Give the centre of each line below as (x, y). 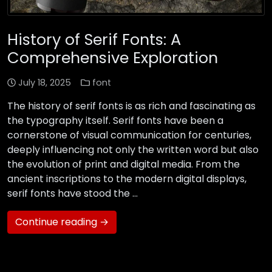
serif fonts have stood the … (73, 194)
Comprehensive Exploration (113, 58)
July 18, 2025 (45, 83)
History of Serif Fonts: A (94, 40)
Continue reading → (62, 222)
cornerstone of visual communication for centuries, (129, 135)
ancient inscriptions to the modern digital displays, (127, 179)
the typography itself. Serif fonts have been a (115, 121)
